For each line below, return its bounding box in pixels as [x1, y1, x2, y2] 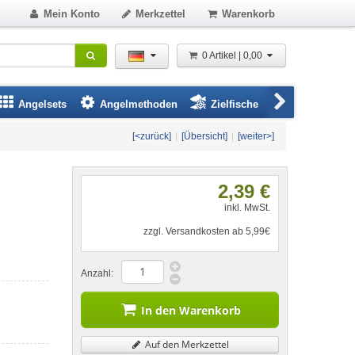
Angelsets [18, 98, 67, 110]
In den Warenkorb [141, 303, 241, 318]
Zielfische [211, 98, 258, 110]
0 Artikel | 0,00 [201, 50, 265, 61]
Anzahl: [81, 268, 113, 279]
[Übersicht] [181, 131, 227, 142]
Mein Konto [43, 8, 100, 20]
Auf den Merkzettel [142, 338, 229, 351]
